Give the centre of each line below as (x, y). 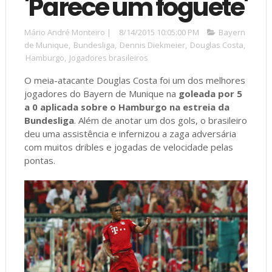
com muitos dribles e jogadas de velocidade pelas (128, 147)
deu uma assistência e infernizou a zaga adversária (130, 133)
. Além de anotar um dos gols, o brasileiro (160, 120)
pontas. (39, 160)
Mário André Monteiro (65, 32)
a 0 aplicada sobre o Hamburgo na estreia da (127, 107)
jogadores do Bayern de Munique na (101, 93)
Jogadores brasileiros (108, 57)
